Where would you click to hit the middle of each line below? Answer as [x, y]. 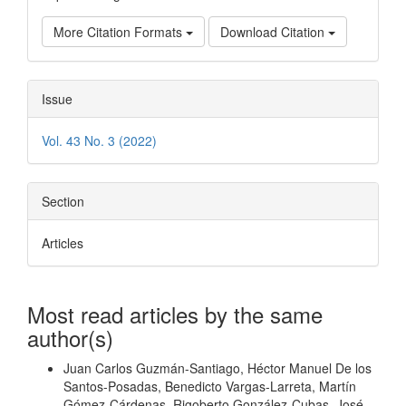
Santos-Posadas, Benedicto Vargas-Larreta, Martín [210, 387]
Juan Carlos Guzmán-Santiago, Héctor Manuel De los [217, 368]
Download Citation [274, 32]
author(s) [70, 338]
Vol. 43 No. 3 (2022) [99, 141]
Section [63, 202]
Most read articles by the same [175, 314]
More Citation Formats [120, 32]
